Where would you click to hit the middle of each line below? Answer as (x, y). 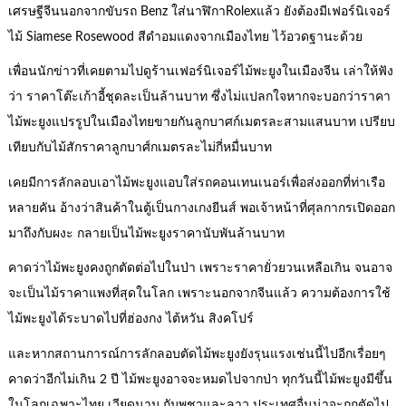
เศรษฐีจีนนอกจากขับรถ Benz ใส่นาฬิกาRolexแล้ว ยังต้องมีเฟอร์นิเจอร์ (199, 11)
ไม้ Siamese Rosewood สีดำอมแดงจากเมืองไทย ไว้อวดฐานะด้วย (185, 37)
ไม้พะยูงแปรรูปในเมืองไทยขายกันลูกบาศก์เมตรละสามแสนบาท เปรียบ (201, 123)
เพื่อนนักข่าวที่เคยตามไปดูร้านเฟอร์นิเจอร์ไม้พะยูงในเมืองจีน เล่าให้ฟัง (200, 72)
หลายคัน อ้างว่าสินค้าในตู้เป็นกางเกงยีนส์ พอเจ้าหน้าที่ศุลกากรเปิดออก (201, 208)
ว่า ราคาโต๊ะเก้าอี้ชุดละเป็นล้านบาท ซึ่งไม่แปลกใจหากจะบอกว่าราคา (199, 97)
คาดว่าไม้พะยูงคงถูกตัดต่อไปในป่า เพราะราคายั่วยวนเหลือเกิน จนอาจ (200, 269)
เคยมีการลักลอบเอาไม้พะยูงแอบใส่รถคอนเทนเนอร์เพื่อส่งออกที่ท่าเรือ (196, 183)
